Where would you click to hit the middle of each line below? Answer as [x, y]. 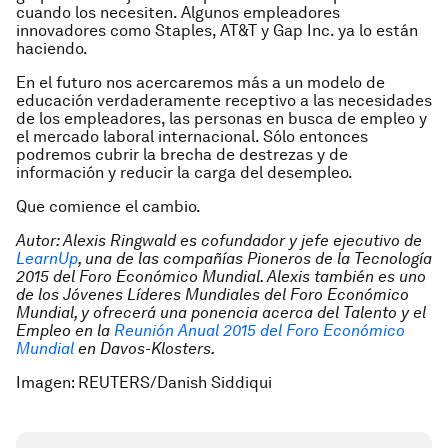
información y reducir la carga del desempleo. [184, 172]
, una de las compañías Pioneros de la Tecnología [255, 258]
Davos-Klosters [155, 348]
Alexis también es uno [344, 276]
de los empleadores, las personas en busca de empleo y [221, 118]
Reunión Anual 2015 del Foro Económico [259, 330]
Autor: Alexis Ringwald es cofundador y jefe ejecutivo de [219, 240]
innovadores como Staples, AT [127, 30]
